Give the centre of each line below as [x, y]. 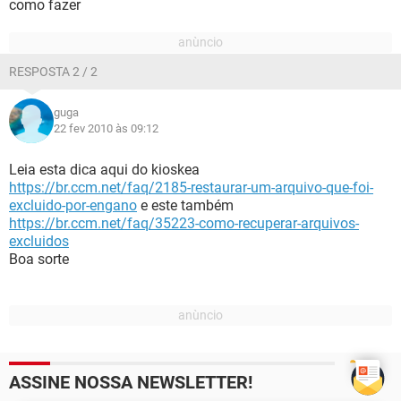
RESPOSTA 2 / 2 [53, 72]
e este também [185, 205]
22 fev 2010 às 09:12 [106, 128]
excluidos [39, 241]
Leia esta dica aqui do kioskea [104, 170]
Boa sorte [39, 259]
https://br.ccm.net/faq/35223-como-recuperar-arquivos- [184, 223]
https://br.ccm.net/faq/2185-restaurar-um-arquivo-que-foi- [191, 188]
